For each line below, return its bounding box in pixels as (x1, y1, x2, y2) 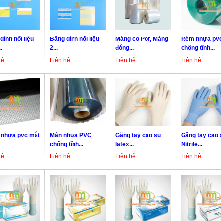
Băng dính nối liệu (50, 36, 99, 43)
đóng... (115, 44, 134, 52)
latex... (115, 141, 134, 148)
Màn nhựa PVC (50, 132, 92, 139)
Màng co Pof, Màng (115, 36, 168, 43)
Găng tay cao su (115, 132, 161, 139)
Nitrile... (181, 141, 202, 148)
